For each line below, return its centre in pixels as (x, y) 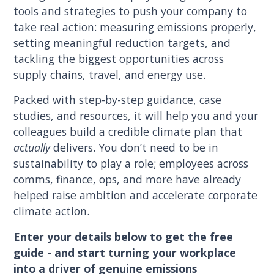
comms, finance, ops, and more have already (128, 180)
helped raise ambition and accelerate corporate (136, 195)
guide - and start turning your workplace (125, 253)
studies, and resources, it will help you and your (136, 116)
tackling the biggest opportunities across (119, 58)
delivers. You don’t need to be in (135, 148)
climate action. (52, 211)
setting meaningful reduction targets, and (122, 43)
